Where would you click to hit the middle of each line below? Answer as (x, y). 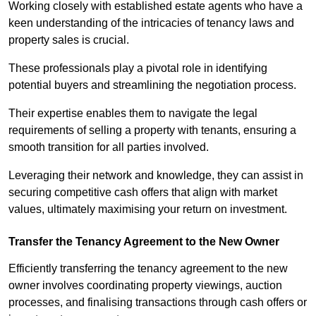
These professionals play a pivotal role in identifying (138, 68)
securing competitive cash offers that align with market (143, 193)
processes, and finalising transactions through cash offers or (158, 303)
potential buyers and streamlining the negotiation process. (154, 85)
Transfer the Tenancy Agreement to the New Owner (144, 242)
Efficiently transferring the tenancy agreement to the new (148, 269)
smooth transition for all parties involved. (110, 147)
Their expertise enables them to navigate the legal (133, 114)
